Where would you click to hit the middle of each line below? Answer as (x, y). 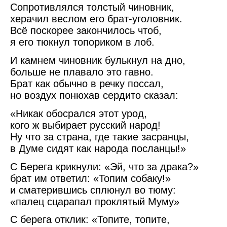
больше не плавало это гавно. (82, 72)
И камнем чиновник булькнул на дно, (98, 60)
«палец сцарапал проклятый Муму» (95, 201)
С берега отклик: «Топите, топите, (90, 220)
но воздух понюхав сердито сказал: (94, 95)
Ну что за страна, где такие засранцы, (100, 137)
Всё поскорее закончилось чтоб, (86, 31)
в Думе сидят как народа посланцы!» (98, 148)
